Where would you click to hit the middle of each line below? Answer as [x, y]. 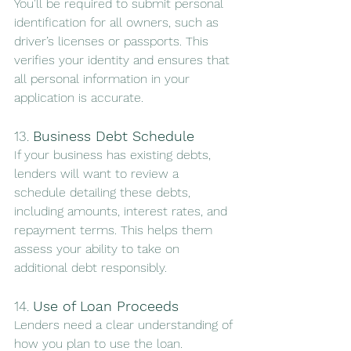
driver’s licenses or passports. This [113, 42]
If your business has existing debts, [114, 155]
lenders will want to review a [98, 174]
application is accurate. [79, 98]
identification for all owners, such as [118, 23]
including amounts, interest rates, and [123, 212]
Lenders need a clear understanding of [125, 325]
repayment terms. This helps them [115, 230]
